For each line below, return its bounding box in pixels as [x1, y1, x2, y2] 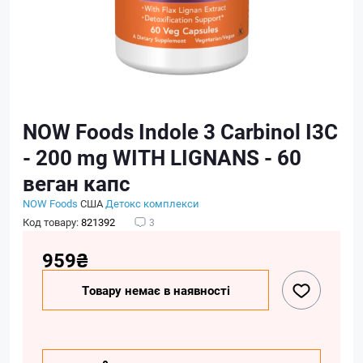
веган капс [23, 169, 130, 197]
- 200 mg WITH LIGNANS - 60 [23, 143, 301, 171]
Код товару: [23, 215, 81, 229]
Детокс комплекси [105, 196, 199, 211]
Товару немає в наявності [81, 282, 230, 298]
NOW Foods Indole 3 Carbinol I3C [23, 117, 338, 145]
